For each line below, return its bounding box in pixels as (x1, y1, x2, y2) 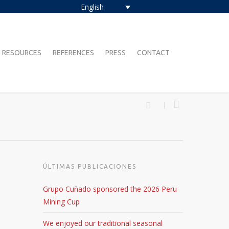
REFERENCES (53, 49, 94, 57)
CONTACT (137, 49, 170, 57)
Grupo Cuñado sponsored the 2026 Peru (43, 184, 177, 194)
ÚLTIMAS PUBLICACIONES (43, 163, 137, 170)
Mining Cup (43, 197, 80, 207)
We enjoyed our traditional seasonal (43, 218, 163, 228)
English (80, 2, 104, 12)
